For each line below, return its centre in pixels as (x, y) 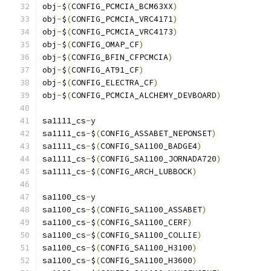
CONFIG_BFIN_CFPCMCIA (120, 57)
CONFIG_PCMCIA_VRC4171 (122, 19)
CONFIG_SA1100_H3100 (146, 248)
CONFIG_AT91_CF (105, 70)
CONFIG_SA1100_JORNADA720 (158, 159)
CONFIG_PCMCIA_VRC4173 (122, 32)
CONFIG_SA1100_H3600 (146, 260)
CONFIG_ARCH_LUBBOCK (146, 171)
